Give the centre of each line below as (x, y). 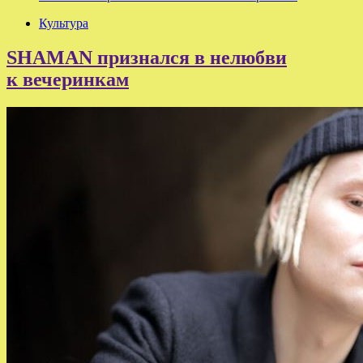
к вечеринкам (68, 79)
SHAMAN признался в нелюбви (147, 57)
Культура (64, 23)
